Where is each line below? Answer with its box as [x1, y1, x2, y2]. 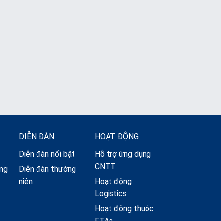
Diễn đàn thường [18, 164, 76, 174]
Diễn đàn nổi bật [18, 149, 75, 159]
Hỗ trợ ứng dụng [94, 149, 151, 159]
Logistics [94, 189, 127, 199]
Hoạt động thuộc [94, 204, 154, 214]
